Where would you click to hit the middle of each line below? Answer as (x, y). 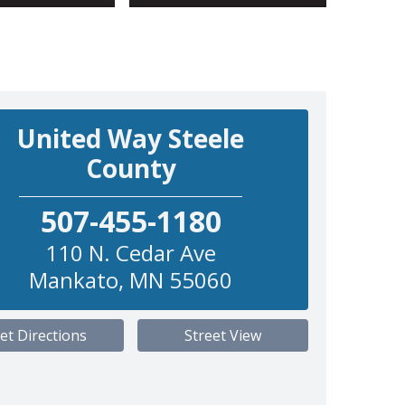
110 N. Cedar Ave (131, 252)
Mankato (74, 279)
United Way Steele (131, 138)
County (131, 168)
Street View (223, 335)
